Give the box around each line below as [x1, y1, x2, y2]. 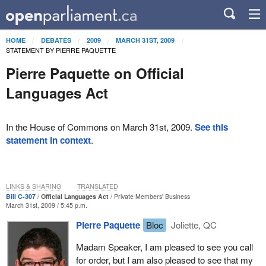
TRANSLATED [77, 181, 118, 191]
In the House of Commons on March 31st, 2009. [5, 121, 195, 134]
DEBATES [40, 35, 71, 45]
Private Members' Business [113, 191, 190, 201]
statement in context [5, 134, 91, 147]
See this [194, 121, 228, 134]
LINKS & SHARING [5, 181, 61, 191]
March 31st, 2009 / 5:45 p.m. [5, 200, 87, 210]
